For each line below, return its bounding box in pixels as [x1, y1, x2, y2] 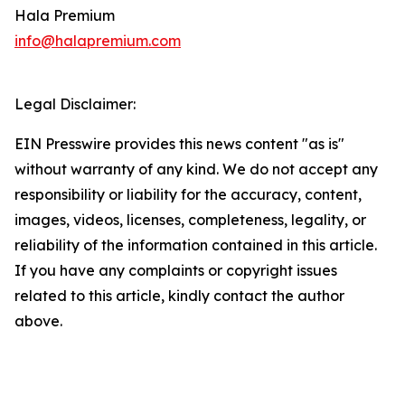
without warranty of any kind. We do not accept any [14, 160, 378, 179]
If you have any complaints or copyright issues [14, 261, 337, 280]
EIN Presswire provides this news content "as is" [14, 135, 344, 154]
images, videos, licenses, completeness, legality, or [14, 211, 366, 230]
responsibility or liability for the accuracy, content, [14, 185, 362, 204]
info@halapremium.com [14, 32, 181, 51]
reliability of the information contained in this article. [14, 236, 377, 255]
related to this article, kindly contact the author [14, 287, 344, 306]
